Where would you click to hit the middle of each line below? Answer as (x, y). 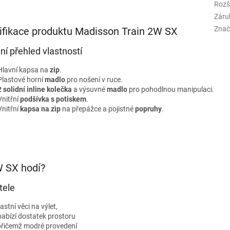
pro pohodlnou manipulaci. (170, 90)
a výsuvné (89, 90)
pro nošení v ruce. (94, 80)
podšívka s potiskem (53, 99)
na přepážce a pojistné (98, 109)
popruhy (148, 109)
